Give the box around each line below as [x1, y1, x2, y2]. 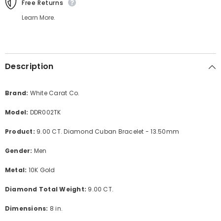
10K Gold [28, 166, 55, 175]
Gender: [5, 147, 33, 155]
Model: [5, 108, 29, 117]
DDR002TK [30, 108, 61, 117]
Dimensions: [5, 204, 48, 213]
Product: [5, 127, 35, 136]
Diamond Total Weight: [5, 185, 88, 194]
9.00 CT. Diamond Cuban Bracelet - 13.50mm [35, 127, 180, 136]
